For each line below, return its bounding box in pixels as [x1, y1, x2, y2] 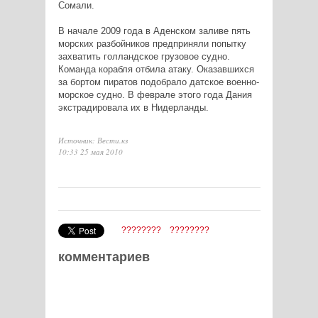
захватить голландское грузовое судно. [57, 50, 230, 62]
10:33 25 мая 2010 [57, 146, 123, 157]
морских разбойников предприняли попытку [57, 38, 246, 49]
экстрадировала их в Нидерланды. [57, 102, 209, 113]
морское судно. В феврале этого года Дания [57, 89, 252, 100]
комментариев [57, 249, 150, 264]
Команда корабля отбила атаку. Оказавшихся [57, 63, 254, 75]
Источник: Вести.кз [57, 134, 128, 146]
